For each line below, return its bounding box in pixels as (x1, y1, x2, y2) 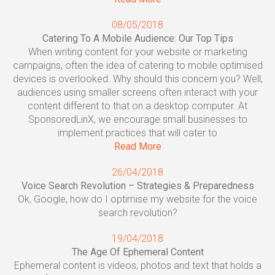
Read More (114, 141, 161, 152)
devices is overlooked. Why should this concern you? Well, (12, 73, 263, 85)
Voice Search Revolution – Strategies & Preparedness (21, 180, 254, 192)
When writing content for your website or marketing (28, 46, 247, 58)
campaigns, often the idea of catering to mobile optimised (12, 60, 263, 71)
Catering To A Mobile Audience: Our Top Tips (42, 33, 233, 44)
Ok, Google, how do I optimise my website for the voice (18, 193, 257, 205)
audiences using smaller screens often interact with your (17, 87, 258, 98)
